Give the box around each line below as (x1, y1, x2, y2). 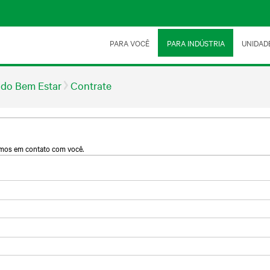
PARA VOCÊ (109, 37, 149, 48)
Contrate (71, 78, 111, 92)
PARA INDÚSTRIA (166, 37, 225, 48)
